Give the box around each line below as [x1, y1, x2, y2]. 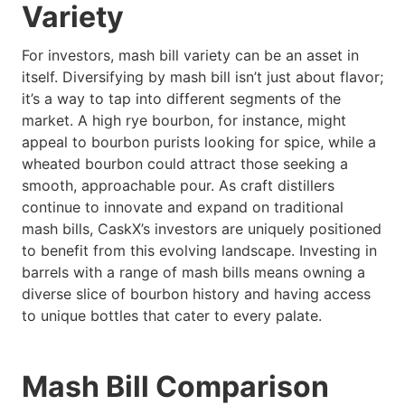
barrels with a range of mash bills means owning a [22, 263, 365, 282]
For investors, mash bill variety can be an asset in [22, 46, 359, 65]
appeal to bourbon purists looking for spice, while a [22, 133, 376, 152]
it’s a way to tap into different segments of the [22, 89, 341, 108]
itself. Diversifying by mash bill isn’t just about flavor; [22, 68, 383, 87]
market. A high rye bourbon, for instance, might [22, 111, 346, 130]
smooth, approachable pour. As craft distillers [22, 176, 334, 195]
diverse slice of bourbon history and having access [22, 285, 371, 304]
